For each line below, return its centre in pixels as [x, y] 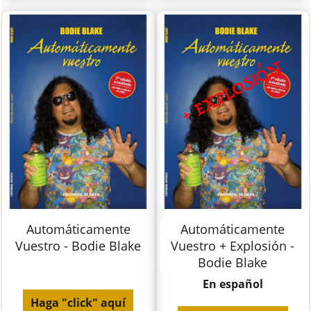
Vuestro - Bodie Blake [78, 246]
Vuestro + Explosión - [233, 246]
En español [233, 284]
